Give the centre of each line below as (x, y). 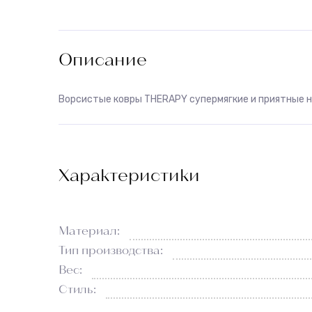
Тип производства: (111, 249)
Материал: (89, 230)
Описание (103, 58)
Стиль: (77, 288)
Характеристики (129, 174)
